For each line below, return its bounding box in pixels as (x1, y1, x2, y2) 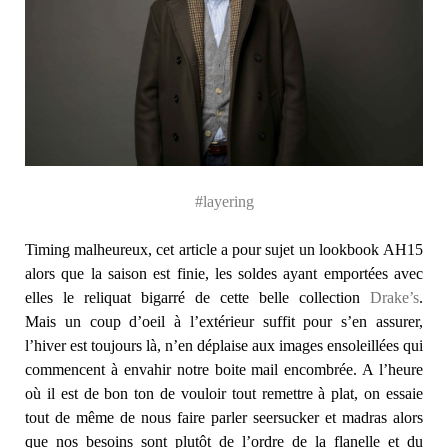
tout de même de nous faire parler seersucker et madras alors (25, 409, 423, 427)
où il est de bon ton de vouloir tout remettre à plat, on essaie (25, 385, 423, 403)
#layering (194, 193, 254, 211)
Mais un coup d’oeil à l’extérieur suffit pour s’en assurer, (25, 313, 423, 331)
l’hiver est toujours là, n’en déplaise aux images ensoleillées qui (25, 337, 423, 355)
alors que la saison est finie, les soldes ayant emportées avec (25, 265, 423, 283)
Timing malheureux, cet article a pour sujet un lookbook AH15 (25, 241, 423, 259)
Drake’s (370, 289, 419, 307)
